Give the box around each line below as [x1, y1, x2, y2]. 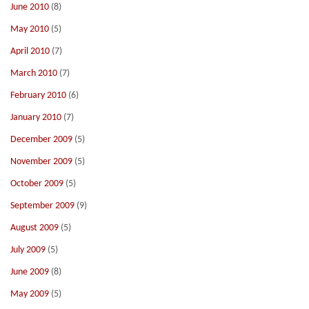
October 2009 [10, 179, 63, 189]
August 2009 [10, 223, 59, 233]
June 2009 [10, 267, 49, 277]
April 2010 [10, 46, 50, 57]
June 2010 [10, 2, 49, 12]
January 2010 [10, 112, 61, 123]
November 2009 [10, 157, 72, 167]
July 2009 [10, 245, 46, 255]
